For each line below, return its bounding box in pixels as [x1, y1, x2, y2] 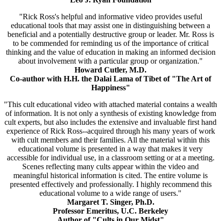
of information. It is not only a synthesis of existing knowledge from [5, 109, 216, 118]
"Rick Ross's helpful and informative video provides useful [19, 12, 202, 21]
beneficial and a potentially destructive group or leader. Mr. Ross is [7, 30, 214, 39]
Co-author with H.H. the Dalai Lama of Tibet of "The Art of [10, 74, 211, 83]
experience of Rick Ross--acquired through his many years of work [6, 127, 215, 136]
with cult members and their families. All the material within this [11, 136, 210, 145]
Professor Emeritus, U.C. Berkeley [53, 207, 168, 216]
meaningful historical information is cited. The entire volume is [13, 171, 208, 180]
